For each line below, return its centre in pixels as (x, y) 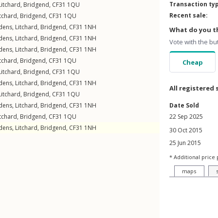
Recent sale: (189, 15)
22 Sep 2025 (186, 117)
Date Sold (184, 105)
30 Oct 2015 (186, 130)
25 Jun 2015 (185, 143)
